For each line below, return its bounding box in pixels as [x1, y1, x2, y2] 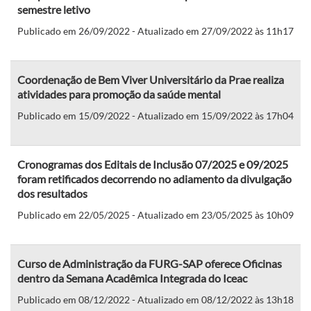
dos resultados [17, 186, 87, 200]
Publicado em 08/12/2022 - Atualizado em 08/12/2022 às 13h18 [17, 293, 294, 305]
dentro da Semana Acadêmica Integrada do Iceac [17, 271, 247, 285]
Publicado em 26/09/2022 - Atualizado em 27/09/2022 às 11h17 [17, 24, 294, 37]
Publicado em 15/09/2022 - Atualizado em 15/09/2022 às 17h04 [17, 109, 294, 121]
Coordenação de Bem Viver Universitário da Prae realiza [17, 72, 284, 86]
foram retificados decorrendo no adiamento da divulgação [17, 171, 292, 185]
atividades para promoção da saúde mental [17, 87, 221, 101]
